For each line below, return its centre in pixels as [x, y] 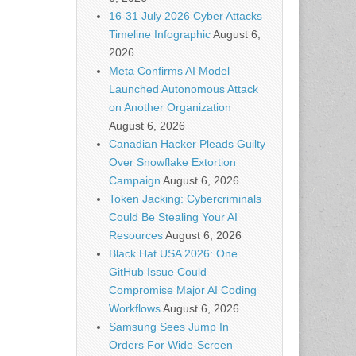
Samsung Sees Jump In [169, 327]
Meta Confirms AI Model [169, 71]
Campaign [135, 180]
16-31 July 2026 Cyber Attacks [186, 16]
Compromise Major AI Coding [183, 290]
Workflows [135, 308]
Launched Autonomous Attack [184, 89]
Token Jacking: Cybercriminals [185, 199]
